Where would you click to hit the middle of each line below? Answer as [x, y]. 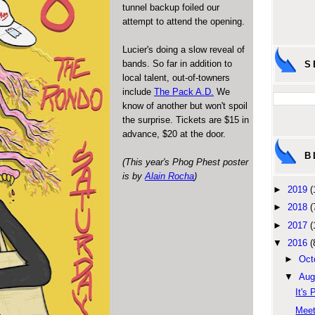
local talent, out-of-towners [176, 77]
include [138, 91]
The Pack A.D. [184, 91]
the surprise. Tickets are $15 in [186, 120]
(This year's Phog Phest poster [185, 162]
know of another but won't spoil [185, 105]
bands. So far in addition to [177, 63]
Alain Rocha [169, 176]
